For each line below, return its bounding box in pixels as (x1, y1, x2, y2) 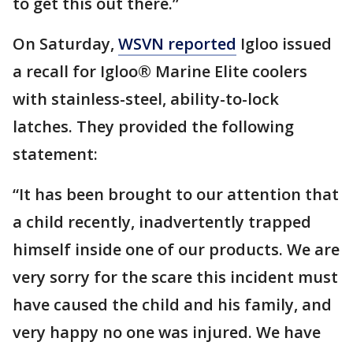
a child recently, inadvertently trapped (13, 211, 311, 232)
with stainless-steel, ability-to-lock (13, 88, 279, 110)
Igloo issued (236, 33, 332, 54)
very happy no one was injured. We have (13, 321, 321, 343)
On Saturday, (13, 33, 118, 54)
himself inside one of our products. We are (13, 239, 340, 260)
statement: (13, 143, 98, 165)
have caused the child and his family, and (13, 294, 332, 315)
